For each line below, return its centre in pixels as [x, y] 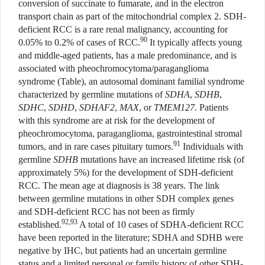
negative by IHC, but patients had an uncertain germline [122, 251]
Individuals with [212, 147]
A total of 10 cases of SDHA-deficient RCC [161, 225]
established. [40, 225]
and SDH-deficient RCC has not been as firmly [106, 212]
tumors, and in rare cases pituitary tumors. [96, 147]
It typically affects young [195, 43]
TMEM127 [174, 108]
